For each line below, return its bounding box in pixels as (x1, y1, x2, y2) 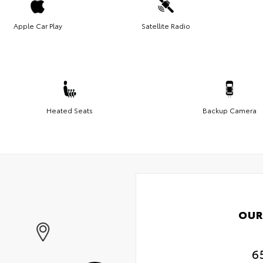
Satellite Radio (141, 20, 190, 31)
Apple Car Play (13, 20, 62, 31)
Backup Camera (203, 104, 257, 115)
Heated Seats (46, 104, 93, 115)
